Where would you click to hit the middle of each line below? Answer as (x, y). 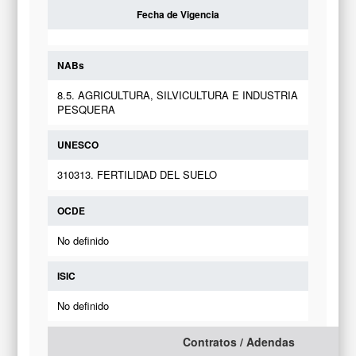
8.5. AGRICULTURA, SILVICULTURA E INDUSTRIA (177, 95)
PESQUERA (86, 110)
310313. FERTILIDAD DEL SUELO (137, 175)
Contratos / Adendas (238, 341)
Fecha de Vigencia (178, 15)
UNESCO (77, 145)
